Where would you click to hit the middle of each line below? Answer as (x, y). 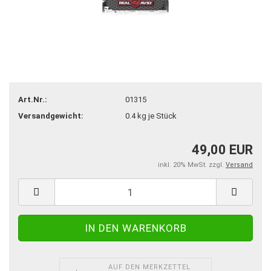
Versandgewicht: (51, 116)
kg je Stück (156, 116)
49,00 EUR (222, 150)
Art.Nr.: (33, 99)
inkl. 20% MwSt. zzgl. (192, 165)
